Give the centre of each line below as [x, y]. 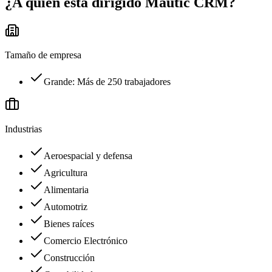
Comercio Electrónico [86, 240]
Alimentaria [66, 189]
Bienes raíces [69, 223]
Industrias [23, 129]
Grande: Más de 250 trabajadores [107, 81]
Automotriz [66, 206]
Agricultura [66, 172]
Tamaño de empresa [43, 55]
